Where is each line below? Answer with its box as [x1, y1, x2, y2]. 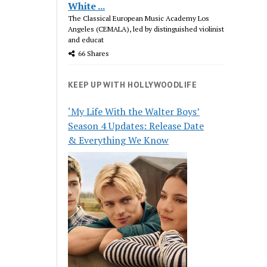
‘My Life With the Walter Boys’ [68, 104, 200, 118]
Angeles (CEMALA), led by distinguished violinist [68, 24, 225, 33]
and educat [68, 35, 104, 44]
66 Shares [78, 48, 110, 58]
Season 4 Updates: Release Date [68, 119, 204, 132]
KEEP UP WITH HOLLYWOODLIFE [68, 79, 197, 90]
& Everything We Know [68, 133, 169, 147]
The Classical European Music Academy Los [68, 13, 210, 23]
